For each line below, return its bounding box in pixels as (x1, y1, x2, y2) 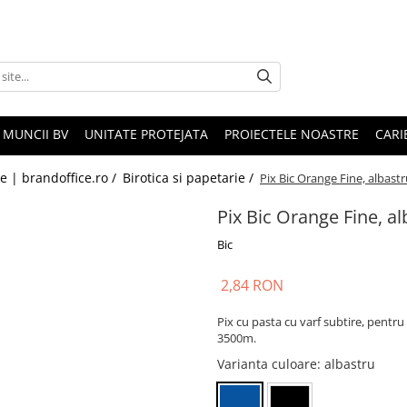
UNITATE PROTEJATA (84, 125, 208, 144)
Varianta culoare (217, 355, 317, 373)
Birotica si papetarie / (123, 169, 257, 187)
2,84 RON (221, 275, 283, 296)
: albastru (317, 355, 375, 373)
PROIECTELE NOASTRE (224, 125, 359, 144)
